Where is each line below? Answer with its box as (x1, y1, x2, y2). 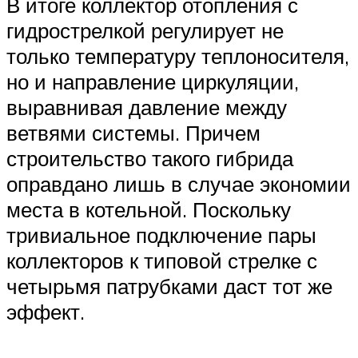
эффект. (6, 298, 85, 324)
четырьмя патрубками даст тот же (6, 272, 332, 299)
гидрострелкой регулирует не (6, 17, 284, 43)
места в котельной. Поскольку (6, 196, 291, 222)
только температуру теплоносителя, (6, 42, 349, 69)
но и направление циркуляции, (6, 68, 299, 94)
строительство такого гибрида (6, 145, 293, 171)
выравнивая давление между (6, 93, 287, 120)
